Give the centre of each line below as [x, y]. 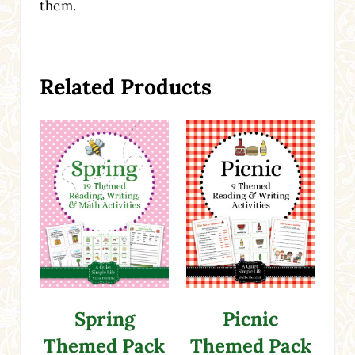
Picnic [251, 319]
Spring [104, 319]
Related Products [125, 87]
